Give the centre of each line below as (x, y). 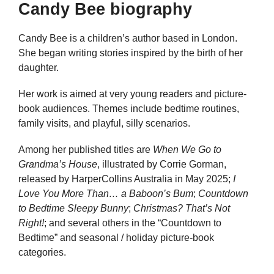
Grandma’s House (58, 165)
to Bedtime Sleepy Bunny (73, 209)
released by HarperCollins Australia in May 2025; (126, 179)
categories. (42, 253)
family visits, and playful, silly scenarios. (104, 124)
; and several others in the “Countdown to (133, 223)
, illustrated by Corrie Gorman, (162, 165)
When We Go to (187, 150)
